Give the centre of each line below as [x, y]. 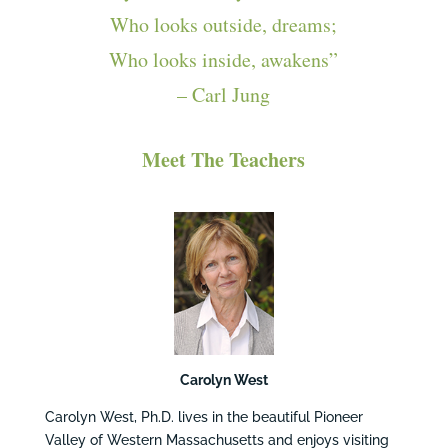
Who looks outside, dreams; [224, 24]
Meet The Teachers [224, 159]
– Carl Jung [224, 94]
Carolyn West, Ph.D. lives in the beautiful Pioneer [203, 416]
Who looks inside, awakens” [224, 59]
